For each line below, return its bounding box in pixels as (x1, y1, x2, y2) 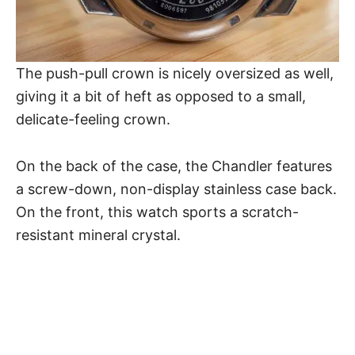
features (273, 157, 332, 174)
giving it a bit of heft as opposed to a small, (16, 87, 306, 105)
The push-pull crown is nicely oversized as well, (16, 64, 334, 82)
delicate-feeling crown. (16, 110, 170, 128)
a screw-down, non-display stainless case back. (16, 180, 337, 197)
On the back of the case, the (16, 157, 212, 174)
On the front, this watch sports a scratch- (16, 203, 299, 220)
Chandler (212, 157, 273, 174)
